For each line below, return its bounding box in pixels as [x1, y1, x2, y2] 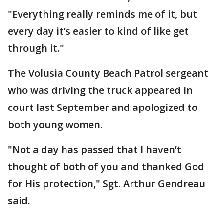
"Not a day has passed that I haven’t [8, 143, 181, 156]
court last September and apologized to [8, 101, 197, 114]
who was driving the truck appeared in [8, 84, 193, 97]
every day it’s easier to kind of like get [8, 24, 189, 38]
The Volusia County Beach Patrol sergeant [8, 66, 208, 80]
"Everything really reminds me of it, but [8, 7, 197, 21]
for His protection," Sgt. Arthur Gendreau [8, 177, 205, 190]
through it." [8, 42, 64, 55]
